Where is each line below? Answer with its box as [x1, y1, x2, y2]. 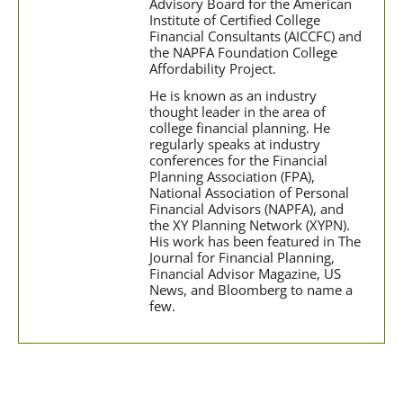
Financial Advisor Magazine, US [149, 264, 341, 283]
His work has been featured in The [149, 232, 361, 251]
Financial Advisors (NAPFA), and [149, 200, 344, 219]
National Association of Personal [149, 184, 349, 202]
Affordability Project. [149, 59, 276, 78]
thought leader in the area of [149, 103, 326, 121]
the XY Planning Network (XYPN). [149, 216, 350, 235]
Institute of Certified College [149, 11, 320, 30]
